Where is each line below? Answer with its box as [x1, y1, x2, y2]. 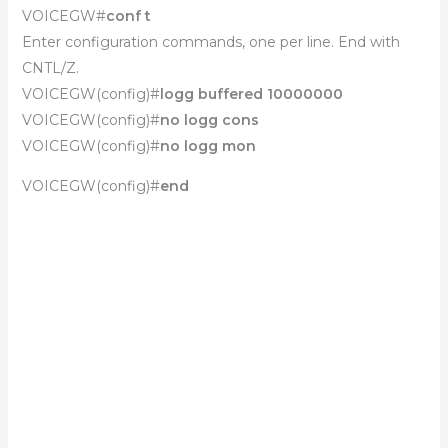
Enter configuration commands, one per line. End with [21, 33, 400, 51]
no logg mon [159, 137, 256, 155]
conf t [105, 7, 151, 25]
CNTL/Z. [21, 59, 79, 77]
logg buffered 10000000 [159, 85, 343, 103]
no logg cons [159, 111, 259, 129]
